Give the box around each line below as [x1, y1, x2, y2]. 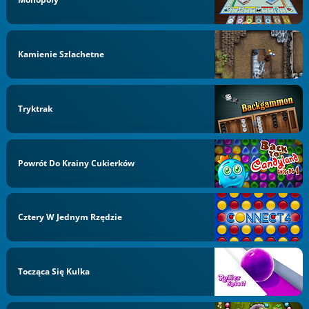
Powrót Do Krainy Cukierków [18, 157, 135, 169]
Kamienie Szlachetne [18, 48, 105, 60]
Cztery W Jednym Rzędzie [18, 211, 123, 223]
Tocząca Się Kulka [18, 266, 90, 277]
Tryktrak [18, 102, 53, 114]
